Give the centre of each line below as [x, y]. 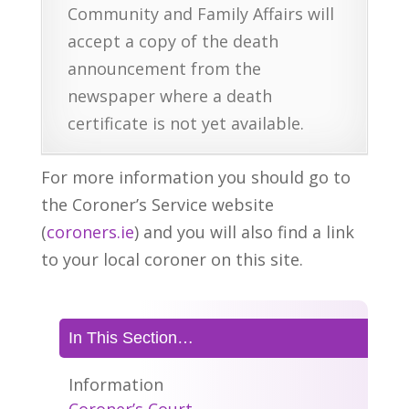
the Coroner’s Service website [157, 204]
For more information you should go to [195, 177]
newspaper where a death [169, 96]
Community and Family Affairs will [200, 14]
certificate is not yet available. [185, 123]
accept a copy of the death [173, 41]
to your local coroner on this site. [172, 259]
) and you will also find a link [244, 232]
